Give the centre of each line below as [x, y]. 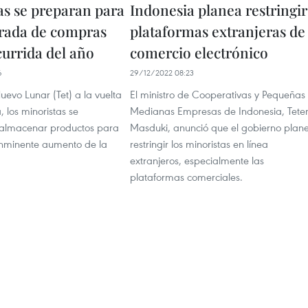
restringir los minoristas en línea [199, 144]
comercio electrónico [199, 52]
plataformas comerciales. [186, 177]
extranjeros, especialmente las [197, 160]
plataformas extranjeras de [218, 31]
